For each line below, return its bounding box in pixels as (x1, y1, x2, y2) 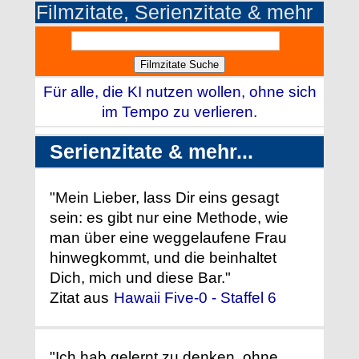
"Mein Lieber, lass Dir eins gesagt (50, 189, 279, 207)
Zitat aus (50, 289, 113, 307)
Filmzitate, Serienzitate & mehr (36, 2, 313, 24)
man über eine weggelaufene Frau (50, 229, 287, 247)
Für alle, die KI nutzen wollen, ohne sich (43, 83, 317, 101)
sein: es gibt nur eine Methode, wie (50, 209, 288, 227)
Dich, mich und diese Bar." (50, 269, 231, 287)
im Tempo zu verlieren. (101, 103, 257, 121)
